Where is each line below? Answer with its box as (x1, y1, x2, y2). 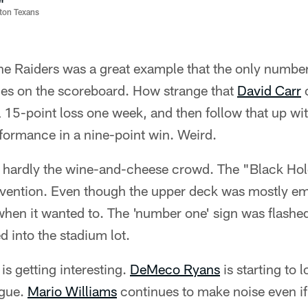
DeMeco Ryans (130, 261, 220, 277)
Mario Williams (27, 283, 117, 299)
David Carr (237, 82, 301, 98)
